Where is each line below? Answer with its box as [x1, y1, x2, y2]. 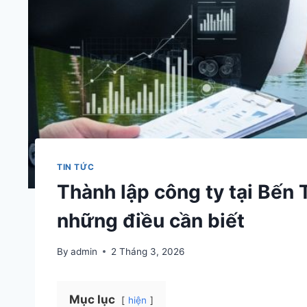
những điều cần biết [57, 208, 245, 232]
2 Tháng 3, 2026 [111, 245, 185, 257]
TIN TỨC [57, 162, 95, 173]
